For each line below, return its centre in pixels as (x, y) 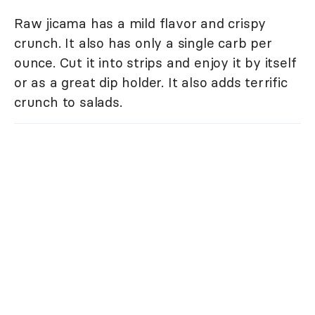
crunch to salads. (68, 102)
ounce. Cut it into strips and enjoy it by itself (155, 62)
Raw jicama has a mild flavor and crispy (140, 23)
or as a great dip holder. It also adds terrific (151, 82)
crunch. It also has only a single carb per (143, 43)
